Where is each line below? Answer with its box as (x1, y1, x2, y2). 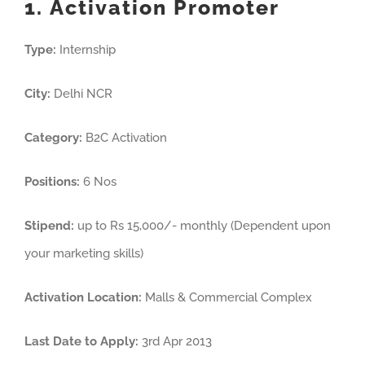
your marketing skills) (24, 245, 143, 261)
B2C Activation (82, 130, 167, 145)
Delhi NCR (51, 86, 112, 101)
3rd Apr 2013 (139, 333, 212, 349)
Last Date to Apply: (24, 333, 139, 349)
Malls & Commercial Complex (142, 289, 312, 305)
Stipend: (24, 218, 74, 233)
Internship (56, 42, 116, 57)
